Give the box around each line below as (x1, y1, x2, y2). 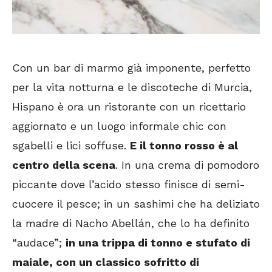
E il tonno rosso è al (130, 138, 238, 152)
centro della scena (12, 158, 115, 171)
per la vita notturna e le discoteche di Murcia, (12, 80, 252, 93)
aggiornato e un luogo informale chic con (12, 119, 226, 132)
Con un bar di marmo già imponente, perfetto (12, 61, 251, 74)
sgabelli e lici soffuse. (12, 138, 130, 152)
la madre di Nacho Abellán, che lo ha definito (12, 216, 250, 229)
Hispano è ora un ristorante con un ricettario (12, 100, 246, 113)
